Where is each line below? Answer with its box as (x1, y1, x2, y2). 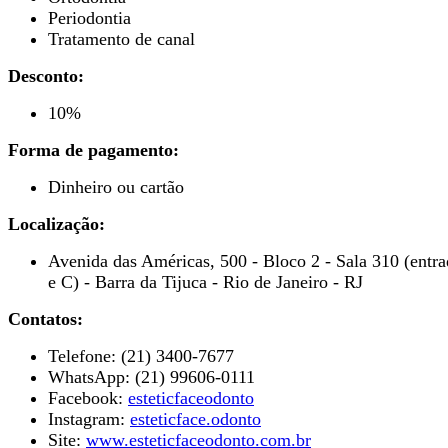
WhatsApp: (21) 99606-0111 (48, 366, 255, 387)
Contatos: (8, 308, 83, 329)
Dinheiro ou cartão (48, 176, 184, 197)
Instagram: (48, 408, 130, 429)
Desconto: (8, 65, 84, 86)
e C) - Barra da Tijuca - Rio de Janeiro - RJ (48, 271, 363, 292)
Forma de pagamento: (8, 139, 179, 160)
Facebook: (48, 387, 128, 408)
